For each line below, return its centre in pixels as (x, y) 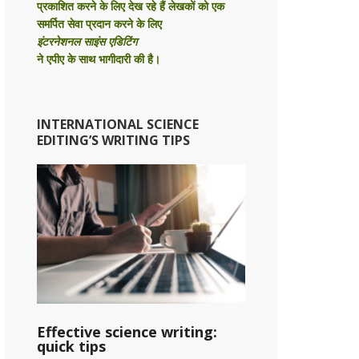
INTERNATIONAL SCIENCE (118, 125)
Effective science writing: (127, 331)
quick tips (71, 346)
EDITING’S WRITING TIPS (113, 141)
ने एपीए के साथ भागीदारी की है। (99, 59)
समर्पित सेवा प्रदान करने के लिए (101, 24)
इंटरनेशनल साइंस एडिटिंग (87, 42)
